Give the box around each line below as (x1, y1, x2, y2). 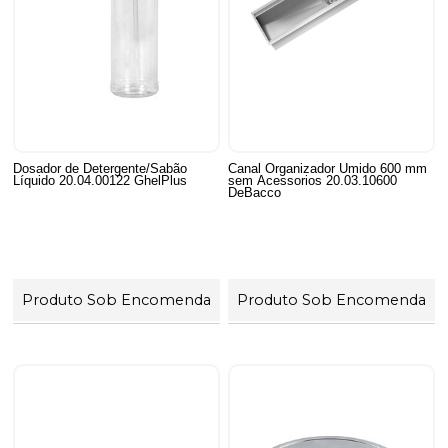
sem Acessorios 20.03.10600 (228, 172, 398, 188)
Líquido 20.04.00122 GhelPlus (13, 172, 188, 188)
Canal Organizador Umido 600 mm (228, 160, 428, 176)
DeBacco (228, 184, 282, 200)
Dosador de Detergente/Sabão (13, 160, 188, 176)
